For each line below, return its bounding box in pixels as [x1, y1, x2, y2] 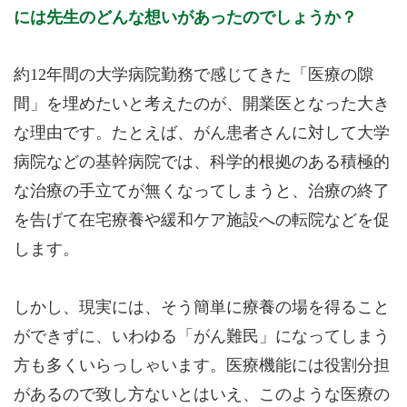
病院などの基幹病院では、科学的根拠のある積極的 [14, 153, 390, 171]
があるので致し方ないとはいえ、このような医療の [14, 385, 390, 403]
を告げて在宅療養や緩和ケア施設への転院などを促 [14, 211, 390, 229]
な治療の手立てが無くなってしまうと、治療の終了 [14, 182, 390, 200]
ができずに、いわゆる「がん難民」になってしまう [14, 327, 390, 345]
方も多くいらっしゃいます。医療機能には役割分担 [14, 356, 390, 374]
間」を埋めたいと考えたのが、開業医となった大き [14, 94, 390, 113]
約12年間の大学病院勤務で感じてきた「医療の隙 [14, 65, 373, 84]
